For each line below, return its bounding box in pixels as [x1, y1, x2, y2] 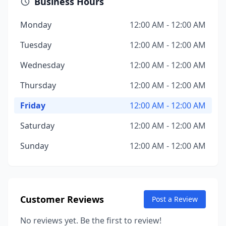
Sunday [20, 140, 48, 151]
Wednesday [20, 60, 65, 71]
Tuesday [20, 39, 51, 50]
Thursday [20, 80, 56, 91]
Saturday [20, 120, 54, 131]
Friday [20, 100, 45, 111]
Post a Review [152, 194, 198, 204]
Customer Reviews [20, 193, 104, 205]
